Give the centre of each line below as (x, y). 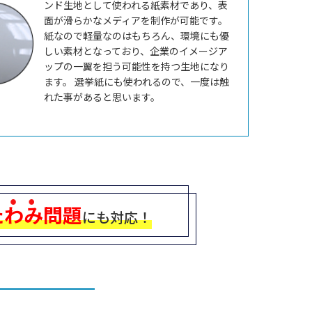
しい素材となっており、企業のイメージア (136, 51)
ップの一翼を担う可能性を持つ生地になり (136, 67)
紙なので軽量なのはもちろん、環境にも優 (136, 36)
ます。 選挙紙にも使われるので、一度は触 (136, 82)
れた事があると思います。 (102, 97)
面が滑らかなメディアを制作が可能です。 (136, 21)
